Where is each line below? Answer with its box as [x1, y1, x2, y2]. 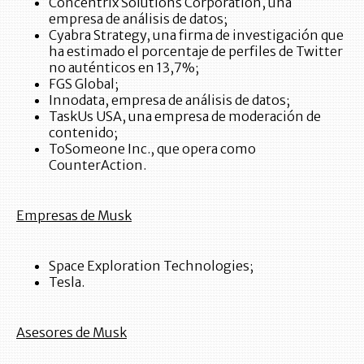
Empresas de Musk [16, 206, 132, 223]
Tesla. [49, 273, 84, 290]
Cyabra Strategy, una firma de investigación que [49, 26, 344, 43]
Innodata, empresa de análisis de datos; [49, 91, 290, 108]
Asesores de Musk [16, 323, 127, 340]
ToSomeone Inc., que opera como [49, 140, 256, 157]
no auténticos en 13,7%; [49, 58, 199, 76]
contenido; [49, 123, 118, 141]
